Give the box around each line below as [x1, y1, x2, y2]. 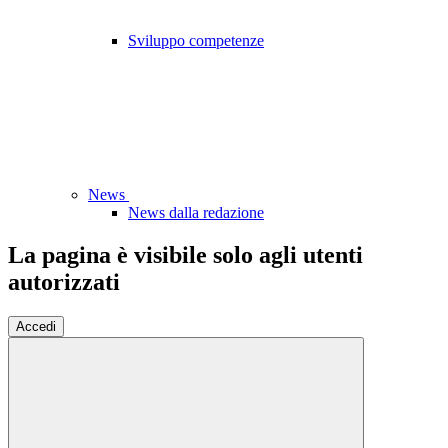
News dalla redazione [128, 204, 264, 222]
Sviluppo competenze [128, 32, 264, 50]
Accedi [16, 318, 56, 334]
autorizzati [8, 269, 120, 296]
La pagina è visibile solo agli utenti [8, 242, 363, 269]
